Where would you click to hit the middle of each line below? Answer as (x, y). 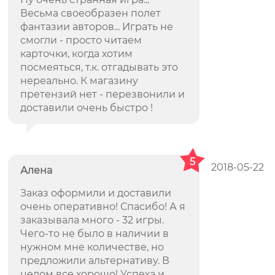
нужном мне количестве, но (92, 247)
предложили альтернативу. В (95, 261)
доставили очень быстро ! (87, 108)
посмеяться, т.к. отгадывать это (99, 67)
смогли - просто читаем (81, 40)
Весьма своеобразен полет (91, 13)
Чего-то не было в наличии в (95, 234)
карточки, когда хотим (77, 54)
